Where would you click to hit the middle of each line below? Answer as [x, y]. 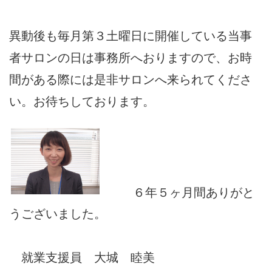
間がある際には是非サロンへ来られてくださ [131, 79]
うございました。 [64, 214]
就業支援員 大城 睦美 [82, 258]
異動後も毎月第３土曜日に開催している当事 [131, 36]
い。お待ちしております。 [82, 101]
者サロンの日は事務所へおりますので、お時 [131, 57]
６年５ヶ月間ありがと [194, 192]
